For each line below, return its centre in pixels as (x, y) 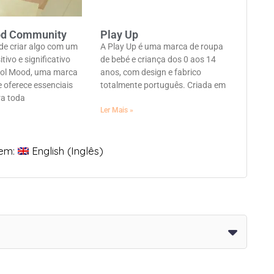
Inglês (85, 151)
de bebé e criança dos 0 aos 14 (158, 60)
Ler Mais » (117, 110)
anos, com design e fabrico (150, 72)
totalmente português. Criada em (163, 85)
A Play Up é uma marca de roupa (161, 47)
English (48, 151)
